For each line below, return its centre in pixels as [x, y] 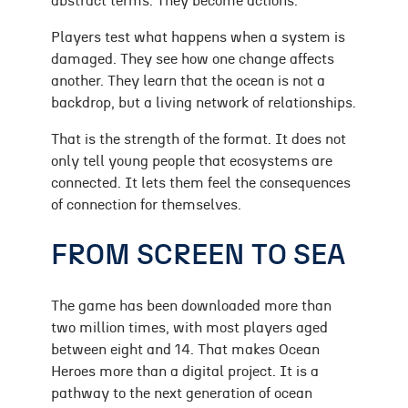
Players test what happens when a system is [198, 38]
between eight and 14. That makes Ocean [185, 350]
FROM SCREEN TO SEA [198, 255]
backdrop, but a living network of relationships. [204, 103]
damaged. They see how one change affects [193, 60]
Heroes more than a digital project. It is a [185, 372]
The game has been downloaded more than [191, 306]
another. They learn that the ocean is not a [188, 82]
